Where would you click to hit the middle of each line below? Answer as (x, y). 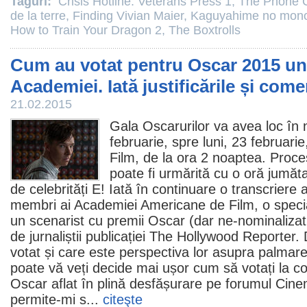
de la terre (38, 16)
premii (125, 221)
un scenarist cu (59, 221)
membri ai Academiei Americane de (120, 205)
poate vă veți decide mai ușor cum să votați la (152, 268)
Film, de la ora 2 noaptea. (188, 158)
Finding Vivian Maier (128, 16)
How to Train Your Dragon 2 (86, 30)
